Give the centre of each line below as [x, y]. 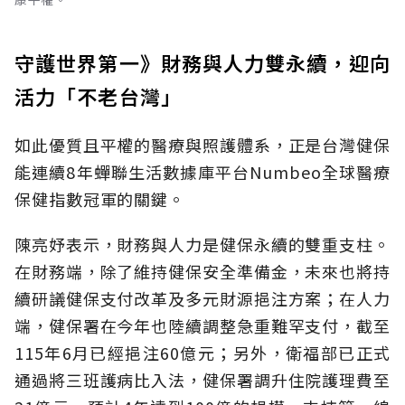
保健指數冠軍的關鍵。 [100, 198]
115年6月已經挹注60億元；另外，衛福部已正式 [202, 352]
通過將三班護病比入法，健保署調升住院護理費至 [202, 379]
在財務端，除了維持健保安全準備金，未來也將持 [202, 271]
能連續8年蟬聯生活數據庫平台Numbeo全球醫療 [202, 171]
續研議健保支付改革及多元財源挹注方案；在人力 [202, 298]
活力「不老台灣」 [98, 95]
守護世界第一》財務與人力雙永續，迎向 [202, 62]
